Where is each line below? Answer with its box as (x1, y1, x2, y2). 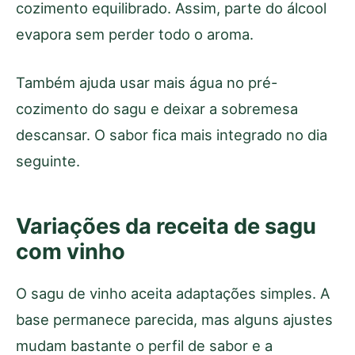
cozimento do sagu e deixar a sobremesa (16, 99, 298, 117)
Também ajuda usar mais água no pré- (16, 73, 277, 91)
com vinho (16, 238, 125, 265)
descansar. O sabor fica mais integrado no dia (16, 125, 327, 143)
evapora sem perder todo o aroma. (16, 25, 254, 43)
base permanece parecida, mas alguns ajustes (16, 310, 333, 328)
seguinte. (16, 151, 80, 170)
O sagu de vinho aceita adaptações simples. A (16, 284, 330, 302)
